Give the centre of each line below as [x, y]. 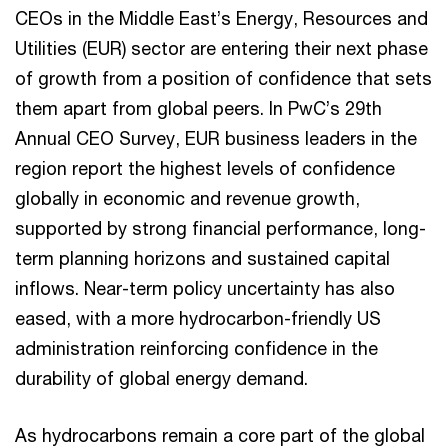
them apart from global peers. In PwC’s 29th [198, 108]
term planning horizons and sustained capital [202, 258]
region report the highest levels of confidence [205, 168]
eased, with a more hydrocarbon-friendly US [198, 318]
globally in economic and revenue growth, [187, 198]
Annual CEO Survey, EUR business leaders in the [216, 138]
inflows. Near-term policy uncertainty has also [205, 288]
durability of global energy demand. [161, 378]
